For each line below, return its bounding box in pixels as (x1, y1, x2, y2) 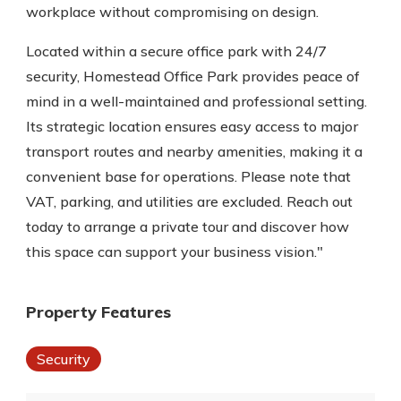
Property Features (26, 302, 171, 322)
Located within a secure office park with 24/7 (26, 42, 327, 60)
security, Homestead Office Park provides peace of (26, 67, 360, 85)
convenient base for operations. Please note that (26, 167, 351, 185)
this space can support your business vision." (26, 243, 323, 260)
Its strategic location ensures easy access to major (26, 117, 358, 135)
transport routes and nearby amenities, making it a (26, 142, 363, 160)
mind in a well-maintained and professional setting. (26, 92, 367, 110)
